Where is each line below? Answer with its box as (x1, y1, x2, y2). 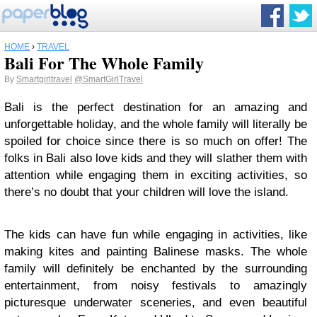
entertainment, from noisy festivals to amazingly (4, 279, 307, 292)
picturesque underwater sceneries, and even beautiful (4, 296, 307, 309)
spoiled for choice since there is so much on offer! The (4, 134, 307, 148)
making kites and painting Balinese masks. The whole (4, 245, 307, 258)
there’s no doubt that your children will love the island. (4, 185, 289, 199)
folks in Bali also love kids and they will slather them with (4, 151, 307, 165)
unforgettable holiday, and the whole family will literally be (4, 117, 307, 131)
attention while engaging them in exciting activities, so (4, 168, 307, 182)
